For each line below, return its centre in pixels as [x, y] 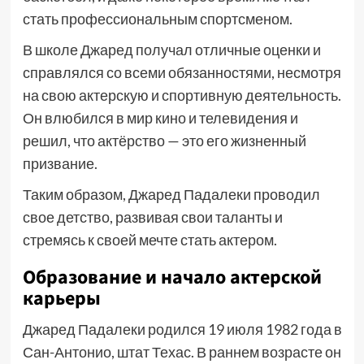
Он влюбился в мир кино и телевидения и [160, 118]
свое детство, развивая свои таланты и [152, 217]
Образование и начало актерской [172, 277]
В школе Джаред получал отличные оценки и [171, 50]
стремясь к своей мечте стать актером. [149, 240]
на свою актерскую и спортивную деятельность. [182, 95]
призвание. [60, 163]
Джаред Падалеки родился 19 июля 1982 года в [182, 329]
